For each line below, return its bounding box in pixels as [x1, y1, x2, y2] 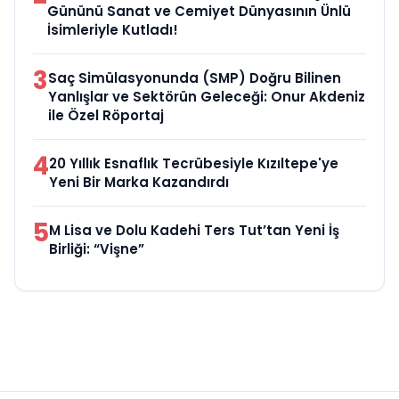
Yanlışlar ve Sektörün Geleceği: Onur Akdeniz [48, 87, 365, 107]
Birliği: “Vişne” [49, 240, 144, 259]
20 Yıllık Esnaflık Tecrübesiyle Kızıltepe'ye [49, 154, 338, 174]
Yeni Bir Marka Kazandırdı [49, 173, 229, 192]
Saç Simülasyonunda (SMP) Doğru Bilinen [48, 69, 341, 88]
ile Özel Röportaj [48, 106, 164, 126]
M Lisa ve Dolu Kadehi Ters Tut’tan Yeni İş [49, 221, 339, 240]
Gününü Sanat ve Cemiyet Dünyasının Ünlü [47, 2, 351, 21]
